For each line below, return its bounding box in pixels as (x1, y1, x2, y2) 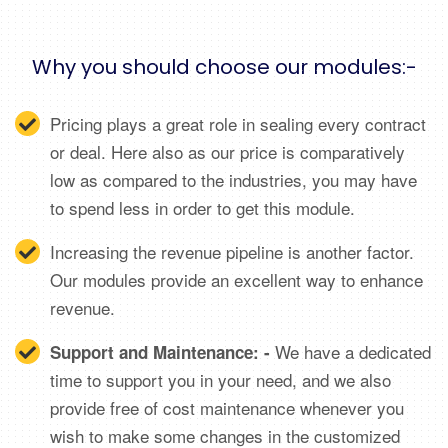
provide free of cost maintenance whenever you (50, 395, 404, 420)
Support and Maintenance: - (50, 340, 270, 364)
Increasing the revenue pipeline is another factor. (50, 239, 414, 264)
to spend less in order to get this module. (50, 195, 355, 220)
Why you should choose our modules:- (31, 53, 417, 81)
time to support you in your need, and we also (50, 367, 391, 392)
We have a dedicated (270, 339, 431, 364)
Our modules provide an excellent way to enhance (50, 267, 423, 292)
